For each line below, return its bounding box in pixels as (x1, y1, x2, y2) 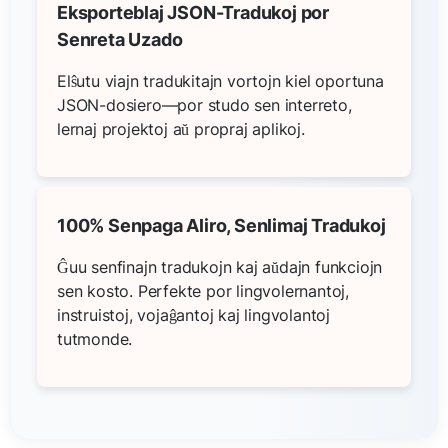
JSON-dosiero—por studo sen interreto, (57, 94, 352, 115)
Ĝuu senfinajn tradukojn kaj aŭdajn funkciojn (57, 256, 383, 277)
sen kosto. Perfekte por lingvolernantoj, (57, 280, 349, 301)
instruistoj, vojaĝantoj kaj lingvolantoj (57, 304, 331, 325)
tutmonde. (57, 328, 133, 349)
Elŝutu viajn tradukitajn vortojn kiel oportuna (57, 70, 384, 91)
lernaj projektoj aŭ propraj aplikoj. (57, 118, 305, 139)
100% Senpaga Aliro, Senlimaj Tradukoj (57, 214, 386, 236)
